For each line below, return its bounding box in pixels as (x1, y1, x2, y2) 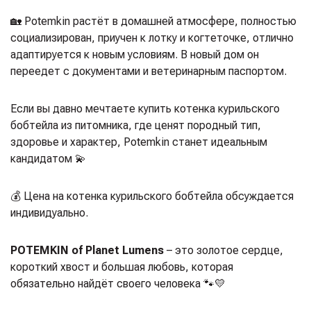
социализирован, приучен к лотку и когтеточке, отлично (10, 31, 294, 44)
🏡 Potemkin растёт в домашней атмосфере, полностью (10, 14, 296, 28)
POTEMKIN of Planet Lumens (10, 243, 164, 257)
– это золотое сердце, (164, 243, 283, 257)
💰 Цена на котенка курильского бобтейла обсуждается (10, 189, 294, 203)
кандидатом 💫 (10, 151, 86, 165)
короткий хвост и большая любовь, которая (10, 260, 233, 274)
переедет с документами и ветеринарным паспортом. (10, 64, 287, 78)
